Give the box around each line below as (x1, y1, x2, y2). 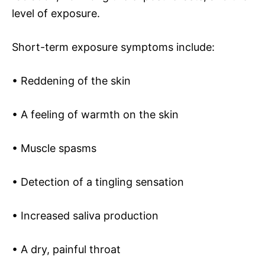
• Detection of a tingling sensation (12, 175, 184, 188)
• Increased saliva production (12, 209, 159, 222)
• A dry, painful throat (12, 243, 121, 256)
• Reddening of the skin (12, 74, 131, 87)
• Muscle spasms (12, 141, 96, 154)
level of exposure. (12, 7, 100, 20)
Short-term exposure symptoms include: (12, 40, 215, 53)
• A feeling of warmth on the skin (12, 108, 179, 121)
